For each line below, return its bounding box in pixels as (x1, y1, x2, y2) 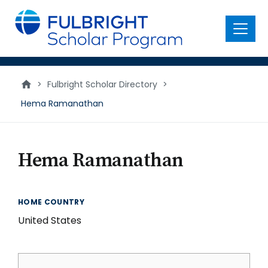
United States (18, 214, 81, 227)
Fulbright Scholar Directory (47, 78, 157, 90)
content (7, 17, 48, 31)
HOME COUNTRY (18, 197, 85, 207)
